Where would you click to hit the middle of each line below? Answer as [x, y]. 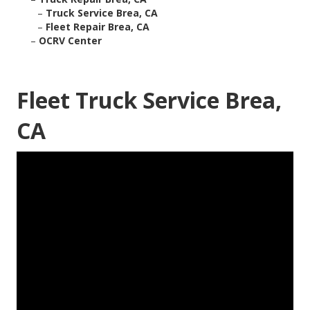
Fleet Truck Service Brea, [149, 100]
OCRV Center [70, 41]
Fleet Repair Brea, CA [98, 27]
